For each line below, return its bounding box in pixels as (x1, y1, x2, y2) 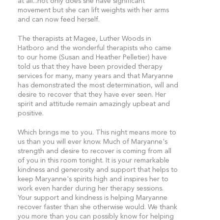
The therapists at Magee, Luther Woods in (17, 35, 151, 42)
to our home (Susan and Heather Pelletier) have (17, 54, 167, 61)
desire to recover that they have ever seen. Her (17, 91, 166, 98)
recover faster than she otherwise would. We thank (17, 204, 177, 211)
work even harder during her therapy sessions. (17, 185, 164, 192)
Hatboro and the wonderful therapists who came (17, 45, 171, 52)
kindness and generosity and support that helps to (17, 166, 178, 173)
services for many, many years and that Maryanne (17, 73, 173, 80)
